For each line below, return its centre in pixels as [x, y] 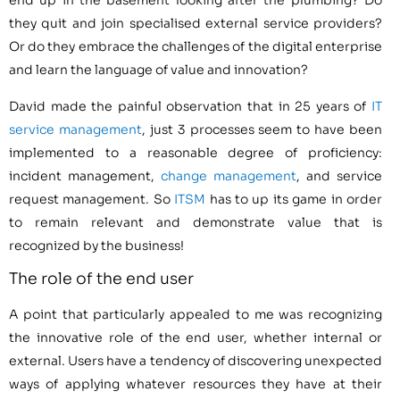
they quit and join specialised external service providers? [196, 24]
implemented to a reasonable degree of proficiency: [196, 152]
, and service [339, 175]
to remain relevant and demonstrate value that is [196, 222]
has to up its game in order [294, 199]
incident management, [85, 175]
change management [229, 175]
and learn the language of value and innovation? [158, 70]
